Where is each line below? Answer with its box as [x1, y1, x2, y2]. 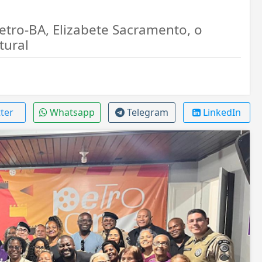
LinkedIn [202, 106, 241, 119]
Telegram [126, 106, 168, 119]
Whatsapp [49, 106, 95, 119]
